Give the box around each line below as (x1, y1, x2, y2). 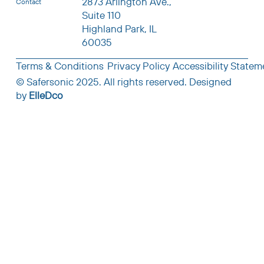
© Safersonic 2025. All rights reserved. (16, 75, 190, 88)
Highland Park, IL (81, 22, 157, 35)
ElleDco (27, 88, 64, 101)
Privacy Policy (107, 60, 170, 72)
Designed (189, 75, 232, 88)
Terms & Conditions (16, 60, 104, 72)
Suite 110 (81, 8, 121, 21)
